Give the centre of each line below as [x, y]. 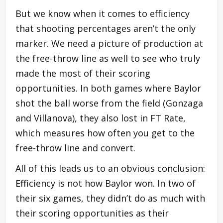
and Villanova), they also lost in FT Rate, [101, 118]
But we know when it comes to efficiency [103, 13]
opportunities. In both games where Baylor [108, 88]
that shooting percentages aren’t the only [106, 28]
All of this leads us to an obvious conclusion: [110, 168]
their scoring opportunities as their [92, 213]
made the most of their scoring [83, 73]
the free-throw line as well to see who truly [108, 58]
